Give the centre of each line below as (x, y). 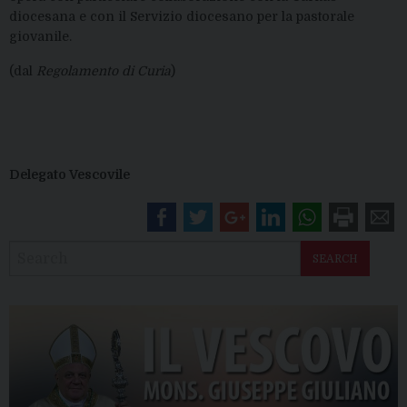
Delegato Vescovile (69, 174)
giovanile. (40, 36)
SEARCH (335, 258)
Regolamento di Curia (104, 71)
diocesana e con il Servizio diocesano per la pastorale (182, 16)
